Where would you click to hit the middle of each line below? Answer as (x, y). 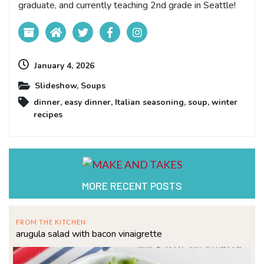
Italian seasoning (149, 102)
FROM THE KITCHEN (51, 222)
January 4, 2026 (64, 66)
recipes (48, 115)
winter (225, 102)
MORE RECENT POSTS (132, 185)
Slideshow (56, 86)
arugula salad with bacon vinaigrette (89, 234)
